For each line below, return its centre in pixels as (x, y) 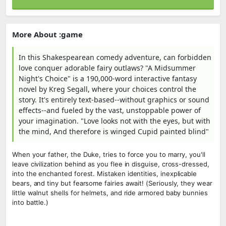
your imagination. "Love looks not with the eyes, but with (115, 121)
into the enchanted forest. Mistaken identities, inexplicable (105, 174)
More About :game (47, 34)
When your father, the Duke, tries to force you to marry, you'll (109, 154)
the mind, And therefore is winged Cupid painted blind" (114, 131)
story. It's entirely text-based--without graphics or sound (114, 100)
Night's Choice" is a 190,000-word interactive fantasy (108, 78)
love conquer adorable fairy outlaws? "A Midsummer (107, 68)
